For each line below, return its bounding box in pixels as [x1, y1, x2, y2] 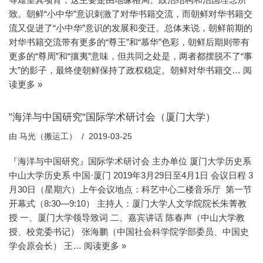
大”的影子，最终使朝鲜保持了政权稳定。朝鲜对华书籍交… [9, 65, 243, 75]
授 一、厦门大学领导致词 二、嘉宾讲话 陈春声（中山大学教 [9, 212, 245, 222]
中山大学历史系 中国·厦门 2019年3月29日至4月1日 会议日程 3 [9, 170, 253, 180]
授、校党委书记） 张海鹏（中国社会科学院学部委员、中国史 [9, 226, 249, 237]
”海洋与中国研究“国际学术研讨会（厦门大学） [9, 111, 215, 122]
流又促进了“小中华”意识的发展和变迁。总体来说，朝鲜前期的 [9, 22, 252, 33]
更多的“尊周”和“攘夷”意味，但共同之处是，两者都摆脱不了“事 [9, 50, 252, 61]
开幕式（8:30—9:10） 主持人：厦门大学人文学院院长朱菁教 [9, 198, 247, 208]
